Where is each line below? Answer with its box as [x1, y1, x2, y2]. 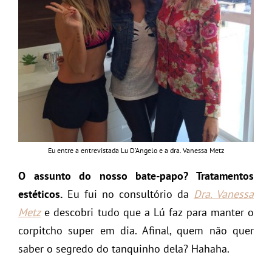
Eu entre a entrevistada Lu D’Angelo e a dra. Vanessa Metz [48, 145, 224, 155]
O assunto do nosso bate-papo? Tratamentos [18, 168, 254, 183]
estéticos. [18, 186, 63, 201]
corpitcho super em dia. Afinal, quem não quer [18, 223, 254, 237]
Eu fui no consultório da [63, 186, 194, 201]
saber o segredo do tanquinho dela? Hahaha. [18, 241, 229, 256]
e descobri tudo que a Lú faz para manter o [41, 205, 254, 219]
